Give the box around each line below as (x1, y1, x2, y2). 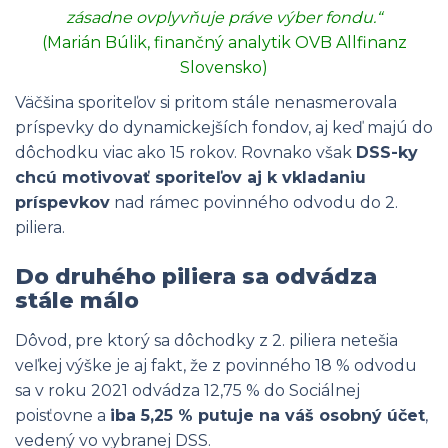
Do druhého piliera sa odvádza (15, 263, 377, 290)
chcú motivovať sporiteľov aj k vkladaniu (15, 168, 366, 187)
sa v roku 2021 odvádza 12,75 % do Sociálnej (15, 381, 360, 400)
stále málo (15, 287, 139, 314)
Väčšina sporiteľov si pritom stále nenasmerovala (15, 93, 397, 112)
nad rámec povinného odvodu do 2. (110, 193, 398, 212)
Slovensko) (180, 58, 268, 77)
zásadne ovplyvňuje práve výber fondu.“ (66, 8, 382, 27)
